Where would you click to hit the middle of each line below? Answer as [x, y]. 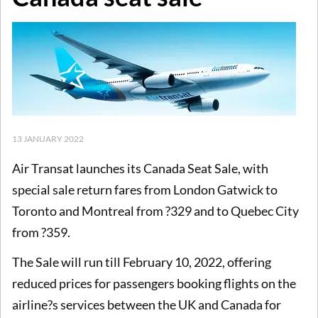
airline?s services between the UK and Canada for [147, 304]
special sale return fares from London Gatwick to [145, 190]
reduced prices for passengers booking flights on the [154, 283]
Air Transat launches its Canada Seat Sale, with [140, 169]
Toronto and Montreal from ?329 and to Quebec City [155, 211]
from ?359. [42, 232]
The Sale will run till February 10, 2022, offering [142, 262]
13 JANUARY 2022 [48, 138]
